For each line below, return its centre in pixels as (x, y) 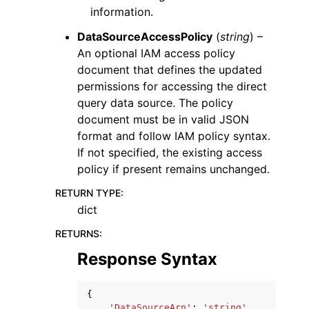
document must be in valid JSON (163, 119)
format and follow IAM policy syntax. (174, 136)
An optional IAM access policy (156, 53)
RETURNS (77, 233)
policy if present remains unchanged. (173, 169)
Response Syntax (147, 259)
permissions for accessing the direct (172, 86)
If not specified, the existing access (170, 152)
